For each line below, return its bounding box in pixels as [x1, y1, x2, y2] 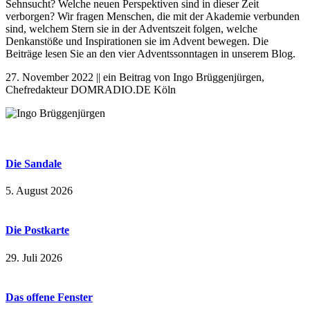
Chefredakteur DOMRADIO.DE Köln [6, 83, 176, 95]
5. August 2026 [6, 185, 73, 197]
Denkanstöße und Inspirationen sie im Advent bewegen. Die [6, 35, 268, 47]
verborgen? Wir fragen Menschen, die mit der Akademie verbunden [6, 10, 300, 22]
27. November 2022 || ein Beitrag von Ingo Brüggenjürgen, [6, 71, 264, 83]
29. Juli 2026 [6, 251, 62, 264]
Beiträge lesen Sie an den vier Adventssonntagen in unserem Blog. [6, 47, 295, 60]
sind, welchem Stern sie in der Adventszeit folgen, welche [6, 22, 257, 35]
